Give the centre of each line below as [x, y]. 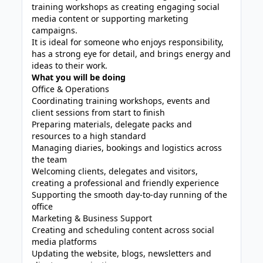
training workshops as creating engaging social [126, 7]
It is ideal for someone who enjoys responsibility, [128, 42]
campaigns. [55, 30]
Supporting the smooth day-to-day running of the [130, 195]
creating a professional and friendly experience [126, 183]
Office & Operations [71, 89]
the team [50, 159]
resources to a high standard [89, 136]
